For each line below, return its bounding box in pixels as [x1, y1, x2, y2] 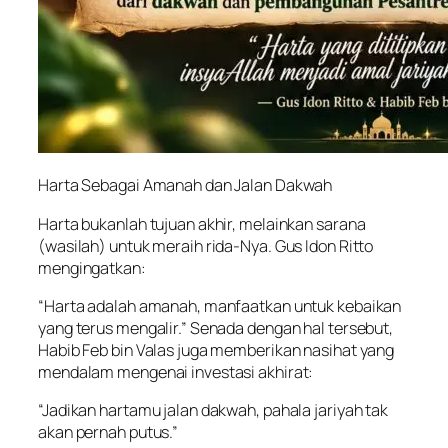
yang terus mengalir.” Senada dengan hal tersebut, [38, 316, 394, 339]
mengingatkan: [38, 256, 146, 279]
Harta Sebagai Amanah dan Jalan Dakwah [38, 174, 333, 197]
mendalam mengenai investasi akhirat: [38, 360, 314, 383]
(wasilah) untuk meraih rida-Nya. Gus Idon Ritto [38, 234, 374, 257]
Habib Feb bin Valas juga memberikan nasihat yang [38, 338, 395, 361]
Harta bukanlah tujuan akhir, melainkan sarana [38, 212, 366, 235]
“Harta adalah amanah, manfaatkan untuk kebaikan [38, 294, 402, 317]
